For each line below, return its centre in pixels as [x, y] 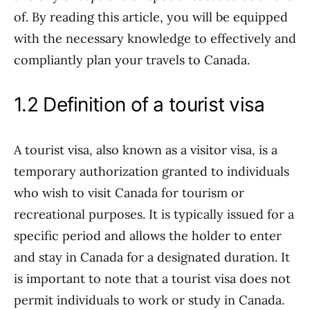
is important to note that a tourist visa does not [152, 279]
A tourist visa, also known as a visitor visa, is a [146, 150]
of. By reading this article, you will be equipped [151, 17]
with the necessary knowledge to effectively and [155, 38]
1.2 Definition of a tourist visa [139, 104]
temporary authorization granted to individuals [152, 171]
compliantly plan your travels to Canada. [132, 60]
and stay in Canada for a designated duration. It [152, 257]
